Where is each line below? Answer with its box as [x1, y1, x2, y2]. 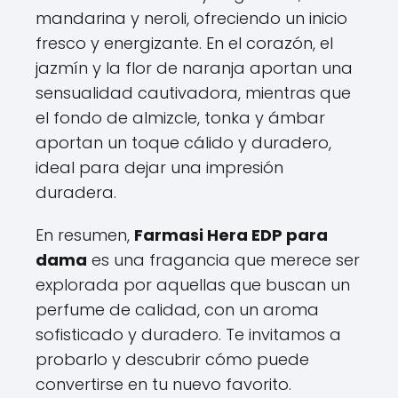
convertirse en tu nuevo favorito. [36, 372, 291, 395]
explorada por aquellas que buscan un [36, 273, 350, 296]
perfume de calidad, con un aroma [36, 298, 319, 321]
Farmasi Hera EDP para [134, 223, 328, 246]
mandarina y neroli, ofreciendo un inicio [36, 6, 347, 29]
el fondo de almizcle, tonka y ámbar [36, 106, 325, 129]
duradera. [36, 180, 116, 203]
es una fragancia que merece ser [87, 248, 360, 271]
